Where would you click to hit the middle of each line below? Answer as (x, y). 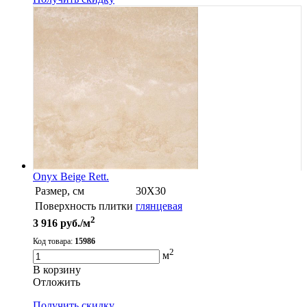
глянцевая (159, 206)
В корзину (57, 269)
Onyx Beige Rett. (71, 177)
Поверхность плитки (84, 206)
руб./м (74, 223)
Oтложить (57, 282)
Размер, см (60, 191)
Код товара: (54, 242)
